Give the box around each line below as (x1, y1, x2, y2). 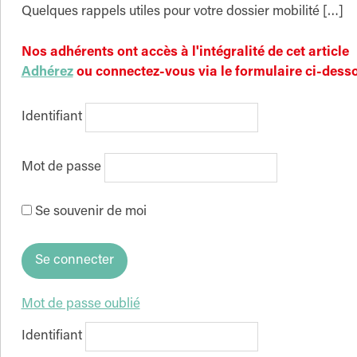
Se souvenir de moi (31, 206, 147, 220)
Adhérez (21, 65, 73, 80)
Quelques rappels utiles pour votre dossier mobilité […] (21, 6, 343, 20)
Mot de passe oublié (21, 298, 140, 312)
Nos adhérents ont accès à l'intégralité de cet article (21, 45, 349, 60)
